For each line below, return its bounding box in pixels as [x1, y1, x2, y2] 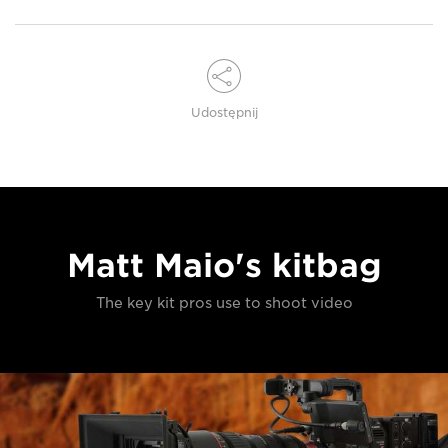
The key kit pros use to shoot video [95, 295, 353, 312]
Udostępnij [190, 105, 258, 121]
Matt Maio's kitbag [66, 246, 382, 286]
